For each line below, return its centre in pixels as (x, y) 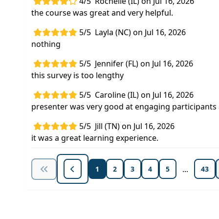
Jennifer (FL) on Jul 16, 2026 (144, 64)
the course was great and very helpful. (102, 13)
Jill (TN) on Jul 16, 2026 (135, 126)
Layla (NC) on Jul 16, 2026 (140, 32)
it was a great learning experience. (95, 138)
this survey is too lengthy (77, 75)
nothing (46, 44)
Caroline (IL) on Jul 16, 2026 (144, 95)
